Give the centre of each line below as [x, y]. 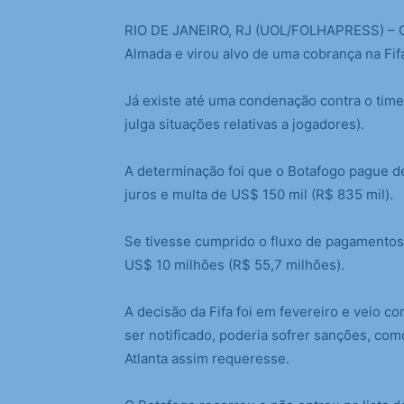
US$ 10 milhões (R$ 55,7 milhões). [234, 265]
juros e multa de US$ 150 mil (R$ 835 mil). [259, 194]
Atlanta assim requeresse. [207, 358]
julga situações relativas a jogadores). [244, 124]
